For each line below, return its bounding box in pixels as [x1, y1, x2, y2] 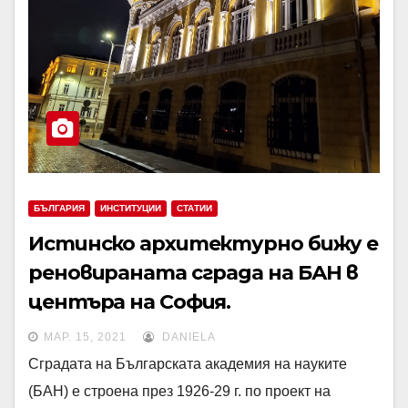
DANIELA [158, 331, 216, 343]
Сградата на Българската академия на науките [28, 356, 347, 372]
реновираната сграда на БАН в [28, 260, 359, 285]
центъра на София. [28, 290, 231, 314]
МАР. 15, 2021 [44, 331, 127, 343]
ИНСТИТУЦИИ [100, 203, 161, 213]
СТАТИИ [177, 203, 212, 213]
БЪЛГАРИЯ [34, 203, 85, 213]
